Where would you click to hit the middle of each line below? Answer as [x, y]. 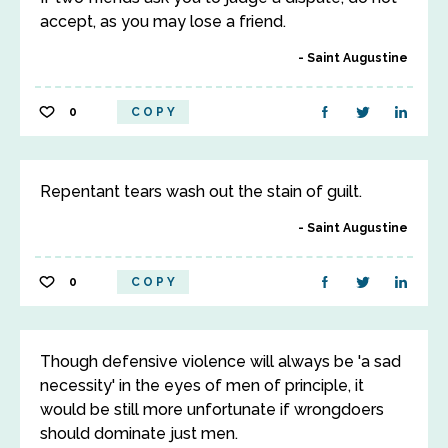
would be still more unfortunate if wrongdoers [212, 409]
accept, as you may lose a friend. [163, 21]
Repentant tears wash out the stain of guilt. [201, 191]
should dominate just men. [139, 433]
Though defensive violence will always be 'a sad [220, 361]
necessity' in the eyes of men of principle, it [202, 385]
